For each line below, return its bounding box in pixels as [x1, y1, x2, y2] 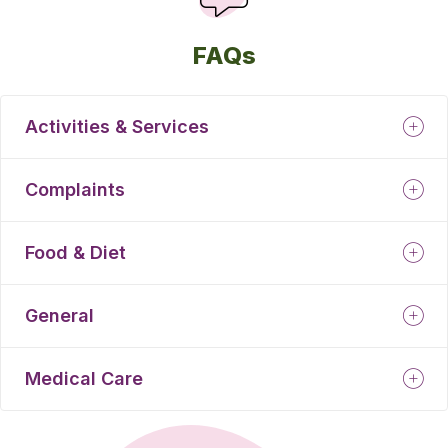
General [25, 305, 94, 327]
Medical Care [25, 368, 143, 390]
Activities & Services [25, 116, 209, 138]
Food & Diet [25, 242, 126, 264]
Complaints [25, 179, 125, 201]
